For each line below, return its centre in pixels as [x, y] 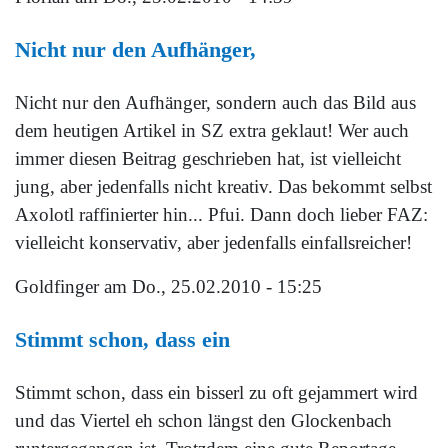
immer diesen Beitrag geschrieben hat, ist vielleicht [208, 158]
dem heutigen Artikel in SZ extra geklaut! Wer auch [212, 130]
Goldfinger [57, 286]
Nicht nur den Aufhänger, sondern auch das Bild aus [215, 102]
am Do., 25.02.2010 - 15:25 [210, 286]
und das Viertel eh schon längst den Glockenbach [203, 420]
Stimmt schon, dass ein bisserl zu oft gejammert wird [216, 392]
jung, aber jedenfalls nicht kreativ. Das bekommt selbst [223, 186]
